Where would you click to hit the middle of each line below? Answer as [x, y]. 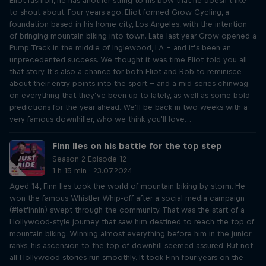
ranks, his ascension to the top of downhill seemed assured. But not [131, 246]
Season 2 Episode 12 [89, 159]
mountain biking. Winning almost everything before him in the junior [130, 234]
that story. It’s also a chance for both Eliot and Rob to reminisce [126, 72]
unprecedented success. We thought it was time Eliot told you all [128, 60]
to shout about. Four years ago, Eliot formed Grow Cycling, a [119, 12]
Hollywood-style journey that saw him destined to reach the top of [132, 222]
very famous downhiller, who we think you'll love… [100, 119]
